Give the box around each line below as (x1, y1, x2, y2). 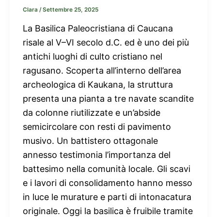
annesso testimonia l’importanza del (23, 149, 170, 160)
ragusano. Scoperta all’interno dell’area (23, 65, 181, 76)
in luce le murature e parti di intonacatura (23, 191, 191, 202)
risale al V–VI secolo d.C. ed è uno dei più (23, 37, 189, 47)
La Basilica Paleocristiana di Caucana (23, 23, 173, 33)
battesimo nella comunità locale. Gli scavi (23, 163, 190, 174)
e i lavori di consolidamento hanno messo (23, 177, 192, 188)
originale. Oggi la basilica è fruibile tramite (23, 205, 193, 216)
